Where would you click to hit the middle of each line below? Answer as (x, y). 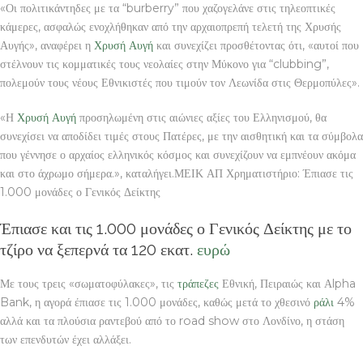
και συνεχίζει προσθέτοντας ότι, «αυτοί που (256, 45)
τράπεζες (198, 283)
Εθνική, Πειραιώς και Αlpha (287, 283)
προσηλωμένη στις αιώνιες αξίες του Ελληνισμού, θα (201, 117)
